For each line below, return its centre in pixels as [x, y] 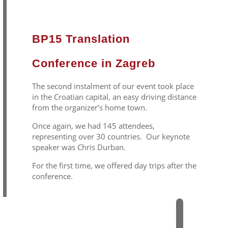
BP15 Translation [81, 39]
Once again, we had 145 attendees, [93, 126]
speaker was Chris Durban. [79, 147]
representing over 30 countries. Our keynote [111, 137]
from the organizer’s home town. [89, 108]
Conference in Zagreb [93, 64]
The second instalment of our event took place [113, 86]
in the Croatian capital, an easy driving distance [114, 97]
